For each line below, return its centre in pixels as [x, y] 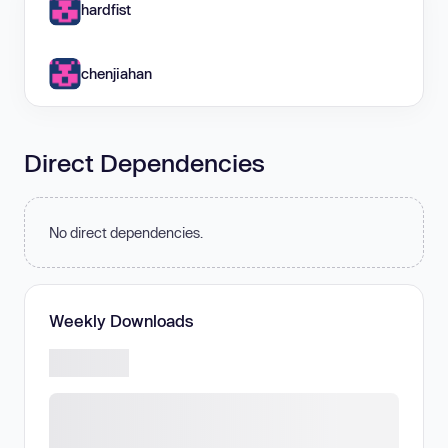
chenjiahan [116, 73]
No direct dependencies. [126, 233]
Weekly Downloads [121, 321]
